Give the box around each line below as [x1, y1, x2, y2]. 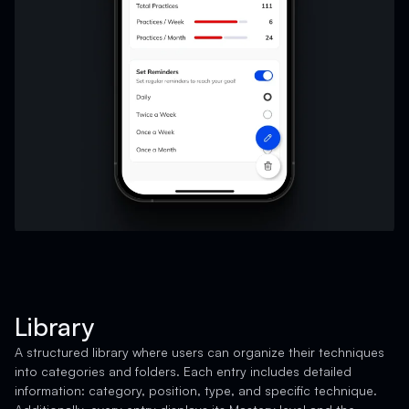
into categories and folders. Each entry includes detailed [15, 363, 351, 380]
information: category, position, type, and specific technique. [15, 383, 377, 399]
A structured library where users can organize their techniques [15, 344, 384, 361]
